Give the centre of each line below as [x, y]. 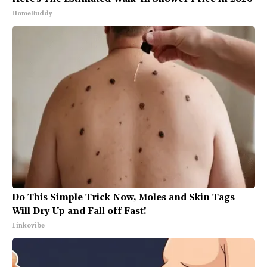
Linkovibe [28, 226]
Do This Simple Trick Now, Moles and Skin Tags [123, 198]
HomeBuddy [32, 14]
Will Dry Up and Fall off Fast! [79, 212]
